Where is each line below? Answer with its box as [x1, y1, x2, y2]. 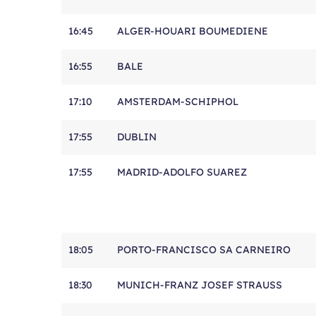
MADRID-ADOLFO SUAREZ [117, 166, 247, 178]
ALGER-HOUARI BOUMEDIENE [117, 25, 268, 37]
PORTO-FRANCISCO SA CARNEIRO [117, 243, 291, 256]
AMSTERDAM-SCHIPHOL [117, 95, 238, 108]
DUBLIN [117, 130, 157, 143]
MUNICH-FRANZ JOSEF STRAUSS [117, 279, 282, 291]
